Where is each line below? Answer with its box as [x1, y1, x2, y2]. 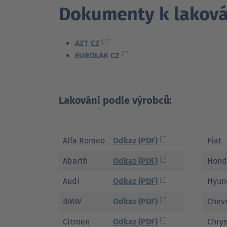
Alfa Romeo [63, 136, 105, 145]
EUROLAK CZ [75, 51, 120, 60]
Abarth [63, 156, 88, 166]
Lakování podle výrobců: [59, 94, 172, 106]
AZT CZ [75, 39, 100, 48]
